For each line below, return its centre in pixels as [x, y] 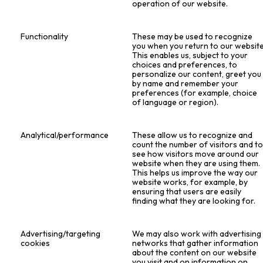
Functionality [45, 37]
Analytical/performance [65, 135]
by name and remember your [186, 84]
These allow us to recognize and [193, 135]
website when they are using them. [196, 163]
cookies [36, 243]
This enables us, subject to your [190, 55]
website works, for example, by [190, 182]
